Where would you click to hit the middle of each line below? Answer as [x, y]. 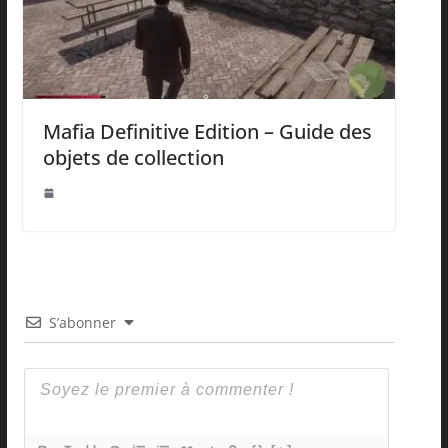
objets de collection [133, 157]
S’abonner [82, 322]
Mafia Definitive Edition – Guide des [207, 131]
